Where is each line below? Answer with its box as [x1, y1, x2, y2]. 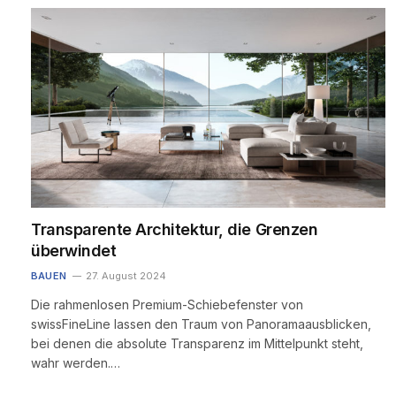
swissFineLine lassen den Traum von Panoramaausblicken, [31, 316, 371, 331]
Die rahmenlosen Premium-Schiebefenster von [31, 296, 303, 312]
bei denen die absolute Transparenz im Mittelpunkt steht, [31, 335, 363, 351]
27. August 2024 [86, 269, 167, 282]
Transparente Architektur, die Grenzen [31, 219, 318, 239]
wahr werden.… [31, 354, 120, 370]
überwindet [31, 240, 117, 260]
